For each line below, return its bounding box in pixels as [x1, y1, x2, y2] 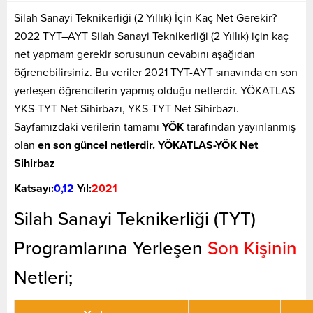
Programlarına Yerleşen [14, 237, 208, 259]
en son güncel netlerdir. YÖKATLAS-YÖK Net [38, 138, 258, 152]
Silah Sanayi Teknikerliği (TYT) [14, 208, 256, 230]
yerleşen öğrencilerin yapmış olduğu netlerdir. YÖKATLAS [14, 83, 295, 98]
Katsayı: [14, 181, 54, 196]
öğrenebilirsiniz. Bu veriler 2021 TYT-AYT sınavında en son [14, 65, 298, 80]
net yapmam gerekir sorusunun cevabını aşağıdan [14, 47, 255, 61]
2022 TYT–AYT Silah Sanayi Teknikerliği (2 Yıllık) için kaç [14, 29, 289, 43]
